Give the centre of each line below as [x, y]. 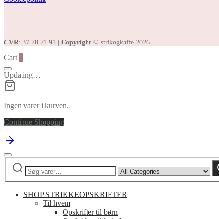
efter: [11, 169]
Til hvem [57, 203]
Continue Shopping [34, 122]
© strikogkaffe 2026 [120, 42]
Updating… [22, 75]
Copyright [76, 42]
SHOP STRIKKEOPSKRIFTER [75, 195]
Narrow [129, 164]
